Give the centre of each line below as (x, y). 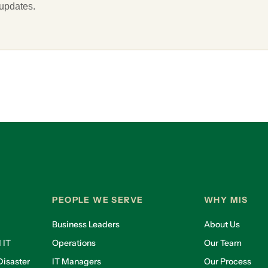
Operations (74, 243)
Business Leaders (86, 225)
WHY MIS (226, 200)
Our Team (223, 243)
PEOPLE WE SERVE (98, 200)
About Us (222, 225)
